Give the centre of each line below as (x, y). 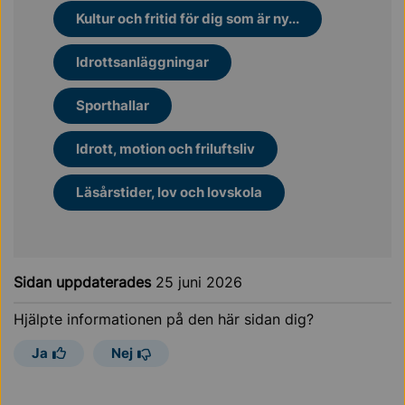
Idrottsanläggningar (142, 62)
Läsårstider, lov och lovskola (169, 192)
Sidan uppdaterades (85, 282)
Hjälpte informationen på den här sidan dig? (164, 319)
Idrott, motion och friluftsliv (165, 149)
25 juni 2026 (199, 282)
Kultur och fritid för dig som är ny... (188, 19)
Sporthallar (113, 105)
